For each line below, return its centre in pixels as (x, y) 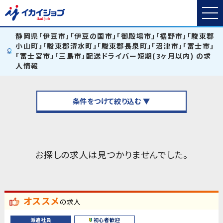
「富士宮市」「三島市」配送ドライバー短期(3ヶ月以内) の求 (113, 56)
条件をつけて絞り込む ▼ (111, 101)
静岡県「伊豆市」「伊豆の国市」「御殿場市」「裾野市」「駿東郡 (115, 36)
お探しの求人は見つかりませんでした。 (111, 154)
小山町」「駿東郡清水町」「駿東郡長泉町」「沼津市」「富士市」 (115, 46)
